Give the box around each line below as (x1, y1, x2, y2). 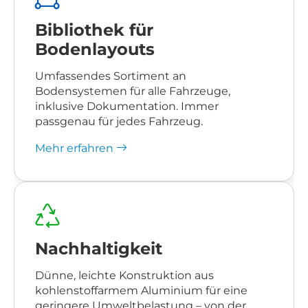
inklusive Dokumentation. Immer (35, 98, 219, 113)
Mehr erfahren (35, 140, 116, 155)
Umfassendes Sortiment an (35, 68, 186, 82)
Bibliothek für (35, 19, 153, 40)
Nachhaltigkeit (35, 239, 162, 259)
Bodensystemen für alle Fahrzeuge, (35, 83, 230, 98)
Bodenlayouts (35, 38, 155, 59)
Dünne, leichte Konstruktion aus (35, 268, 214, 283)
